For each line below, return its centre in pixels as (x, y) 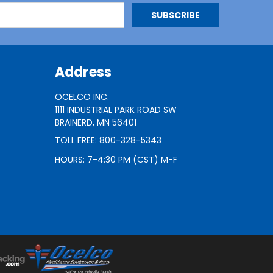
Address (83, 73)
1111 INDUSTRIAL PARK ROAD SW (115, 110)
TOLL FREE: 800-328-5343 (108, 140)
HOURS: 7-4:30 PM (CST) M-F (116, 160)
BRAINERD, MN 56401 (95, 123)
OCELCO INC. (82, 97)
